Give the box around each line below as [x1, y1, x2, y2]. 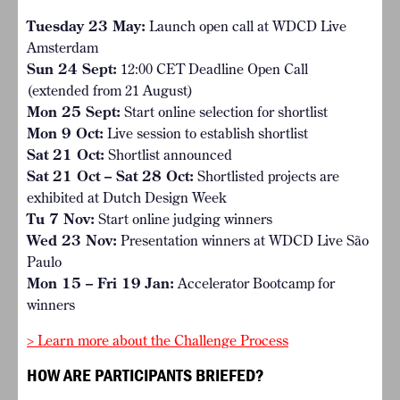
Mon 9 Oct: [27, 124, 104, 143]
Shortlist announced [104, 146, 232, 164]
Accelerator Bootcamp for [174, 274, 335, 293]
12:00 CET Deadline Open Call [117, 60, 308, 79]
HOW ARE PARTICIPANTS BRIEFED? [27, 363, 264, 387]
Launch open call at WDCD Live [146, 17, 346, 36]
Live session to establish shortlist [104, 124, 308, 143]
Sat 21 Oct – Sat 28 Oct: [27, 167, 194, 186]
